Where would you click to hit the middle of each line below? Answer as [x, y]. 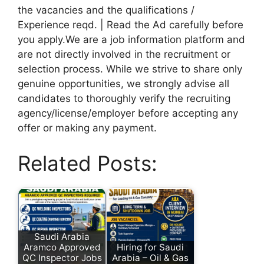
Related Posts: [88, 163]
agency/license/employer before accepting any [128, 113]
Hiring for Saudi [150, 247]
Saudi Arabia [62, 237]
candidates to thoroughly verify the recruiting [124, 99]
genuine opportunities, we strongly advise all [123, 84]
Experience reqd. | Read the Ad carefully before [131, 25]
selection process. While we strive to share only [130, 69]
